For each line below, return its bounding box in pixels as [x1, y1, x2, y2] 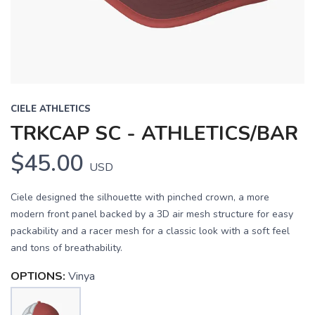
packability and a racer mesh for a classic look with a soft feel [11, 224, 290, 238]
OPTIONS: [11, 269, 65, 284]
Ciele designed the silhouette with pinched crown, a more [11, 191, 269, 204]
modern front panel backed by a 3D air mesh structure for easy [11, 207, 293, 221]
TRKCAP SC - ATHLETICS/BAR [11, 120, 298, 147]
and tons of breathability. [11, 241, 122, 255]
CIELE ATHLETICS [11, 103, 91, 115]
